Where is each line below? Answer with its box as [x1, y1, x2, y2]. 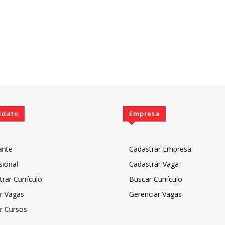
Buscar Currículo [129, 174, 183, 184]
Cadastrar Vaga [129, 159, 179, 169]
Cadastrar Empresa [129, 144, 192, 154]
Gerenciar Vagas [129, 189, 182, 199]
